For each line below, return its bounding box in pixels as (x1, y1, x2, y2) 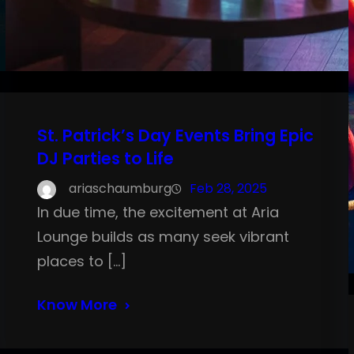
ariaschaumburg (68, 179, 171, 198)
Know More (36, 295, 117, 315)
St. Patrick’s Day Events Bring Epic (36, 124, 314, 148)
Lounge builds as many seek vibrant (36, 227, 289, 247)
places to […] (36, 251, 126, 272)
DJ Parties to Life (36, 147, 174, 171)
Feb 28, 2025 (189, 179, 267, 198)
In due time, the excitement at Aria (36, 202, 279, 223)
